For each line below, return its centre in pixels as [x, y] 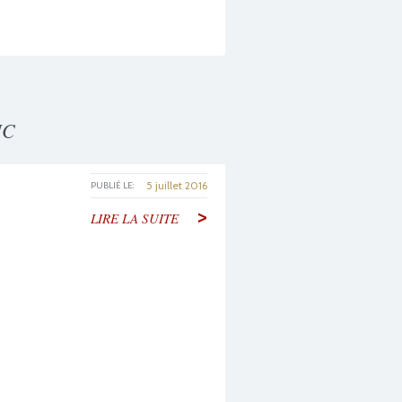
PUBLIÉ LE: [112, 185]
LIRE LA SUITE [135, 218]
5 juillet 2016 [177, 185]
